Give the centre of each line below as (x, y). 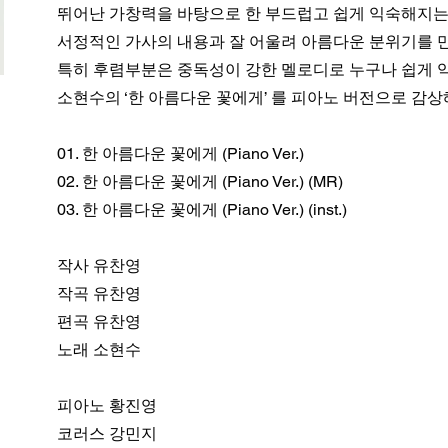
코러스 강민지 (107, 433)
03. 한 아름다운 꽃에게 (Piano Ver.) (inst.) (202, 209)
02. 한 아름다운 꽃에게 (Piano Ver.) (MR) (200, 181)
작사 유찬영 (99, 265)
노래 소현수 (99, 349)
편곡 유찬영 (99, 321)
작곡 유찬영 (99, 293)
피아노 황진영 (107, 405)
